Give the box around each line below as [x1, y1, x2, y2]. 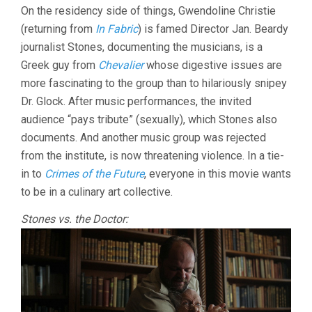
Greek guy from [21, 58, 98, 72]
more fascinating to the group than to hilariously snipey [21, 76, 287, 90]
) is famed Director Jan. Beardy [138, 22, 288, 36]
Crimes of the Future [45, 166, 144, 180]
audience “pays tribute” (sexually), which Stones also [21, 112, 277, 126]
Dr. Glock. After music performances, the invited [21, 94, 251, 108]
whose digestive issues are [143, 58, 282, 72]
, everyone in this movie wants [144, 166, 291, 180]
